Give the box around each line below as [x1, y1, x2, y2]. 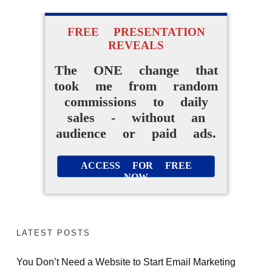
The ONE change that [54, 63, 218, 78]
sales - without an [67, 110, 205, 126]
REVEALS [108, 38, 164, 53]
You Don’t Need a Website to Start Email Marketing [16, 256, 236, 268]
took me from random [54, 78, 218, 94]
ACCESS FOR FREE [80, 160, 192, 172]
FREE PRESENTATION [67, 25, 205, 39]
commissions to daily [64, 94, 208, 110]
